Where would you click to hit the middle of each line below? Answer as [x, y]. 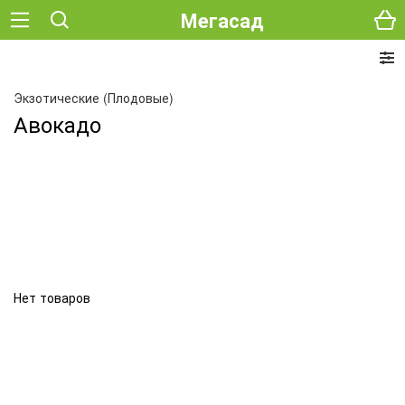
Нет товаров [52, 298]
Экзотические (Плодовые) [94, 98]
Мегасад [222, 19]
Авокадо [57, 123]
